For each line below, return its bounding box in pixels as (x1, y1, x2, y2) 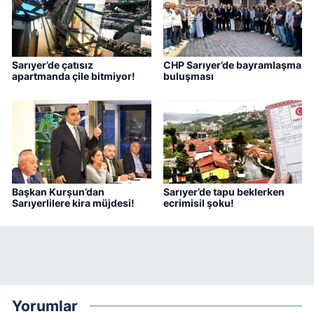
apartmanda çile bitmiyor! (12, 70, 135, 83)
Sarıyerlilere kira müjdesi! (12, 196, 135, 209)
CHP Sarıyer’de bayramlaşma (163, 59, 301, 71)
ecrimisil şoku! (163, 196, 234, 209)
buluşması (163, 70, 214, 83)
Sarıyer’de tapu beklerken (163, 185, 285, 198)
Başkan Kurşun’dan (12, 185, 104, 198)
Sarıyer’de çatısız (12, 59, 93, 71)
